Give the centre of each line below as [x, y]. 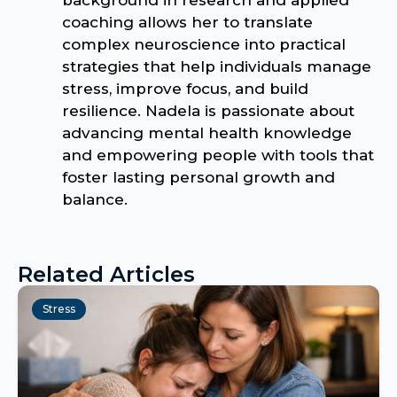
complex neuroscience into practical [204, 44]
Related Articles [106, 274]
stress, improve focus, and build [185, 88]
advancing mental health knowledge [207, 132]
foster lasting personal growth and [198, 177]
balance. [95, 199]
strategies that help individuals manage [217, 66]
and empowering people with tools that [218, 155]
